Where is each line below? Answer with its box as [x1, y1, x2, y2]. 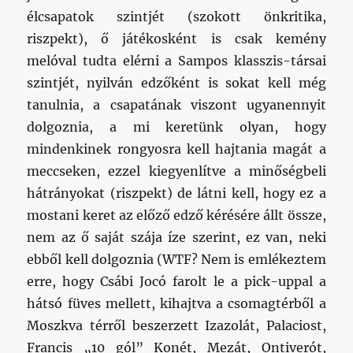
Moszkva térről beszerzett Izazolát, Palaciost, [27, 317, 326, 333]
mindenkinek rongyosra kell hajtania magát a [27, 140, 326, 157]
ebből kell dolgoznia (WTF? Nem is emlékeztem [27, 251, 326, 267]
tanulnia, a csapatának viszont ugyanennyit [27, 96, 326, 113]
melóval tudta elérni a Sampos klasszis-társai [27, 52, 326, 69]
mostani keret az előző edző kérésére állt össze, [27, 206, 326, 223]
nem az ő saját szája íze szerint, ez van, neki [27, 229, 326, 245]
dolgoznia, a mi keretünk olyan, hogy [27, 118, 326, 135]
